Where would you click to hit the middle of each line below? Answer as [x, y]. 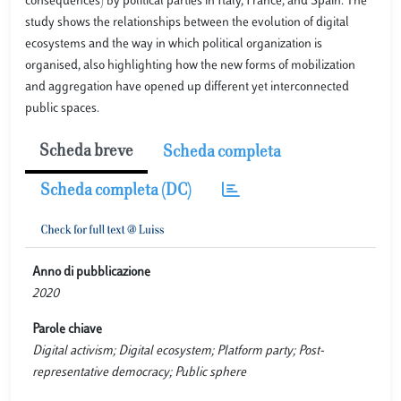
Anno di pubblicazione [91, 273]
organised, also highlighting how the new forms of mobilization [190, 66]
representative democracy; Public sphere [139, 373]
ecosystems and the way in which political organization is [174, 44]
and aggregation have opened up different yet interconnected [187, 87]
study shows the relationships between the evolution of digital [187, 23]
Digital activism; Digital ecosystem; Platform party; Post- [178, 351]
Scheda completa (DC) [116, 192]
